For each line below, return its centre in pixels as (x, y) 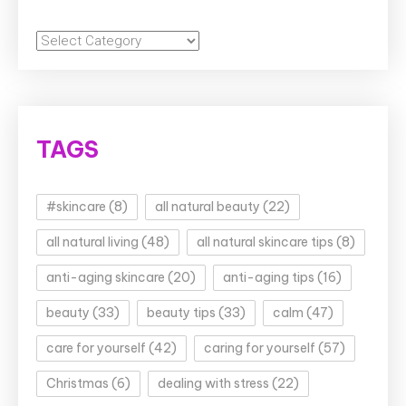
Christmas (77, 383)
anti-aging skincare (106, 277)
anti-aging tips (269, 277)
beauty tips (181, 312)
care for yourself (96, 348)
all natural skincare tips (265, 242)
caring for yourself (260, 348)
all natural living (92, 242)
